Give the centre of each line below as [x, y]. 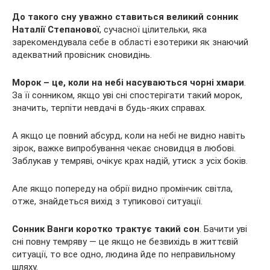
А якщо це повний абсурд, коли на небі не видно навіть [129, 136]
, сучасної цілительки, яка [153, 30]
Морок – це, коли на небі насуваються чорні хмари [128, 83]
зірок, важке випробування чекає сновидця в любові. [124, 148]
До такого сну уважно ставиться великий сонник [125, 17]
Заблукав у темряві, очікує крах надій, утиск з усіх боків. [130, 161]
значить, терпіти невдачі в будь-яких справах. [109, 108]
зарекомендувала [51, 42]
